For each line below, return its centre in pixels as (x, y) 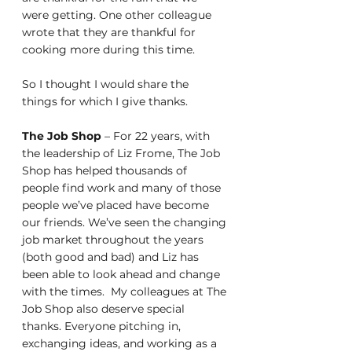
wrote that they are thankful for (110, 33)
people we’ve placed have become (117, 205)
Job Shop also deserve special (105, 309)
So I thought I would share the (107, 84)
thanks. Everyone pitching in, (103, 326)
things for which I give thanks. (106, 102)
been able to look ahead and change (123, 275)
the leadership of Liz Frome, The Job (123, 154)
